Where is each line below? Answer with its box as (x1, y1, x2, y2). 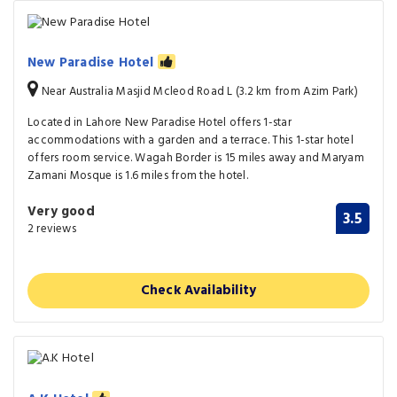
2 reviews (27, 220, 76, 239)
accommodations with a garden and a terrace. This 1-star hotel (27, 131, 354, 151)
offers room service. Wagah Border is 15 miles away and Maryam (27, 149, 364, 168)
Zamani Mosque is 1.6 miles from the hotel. (27, 167, 248, 186)
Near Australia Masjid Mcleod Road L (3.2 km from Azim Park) (38, 82, 358, 102)
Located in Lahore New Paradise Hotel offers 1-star (27, 113, 292, 133)
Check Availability (140, 280, 257, 302)
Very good (27, 201, 95, 223)
